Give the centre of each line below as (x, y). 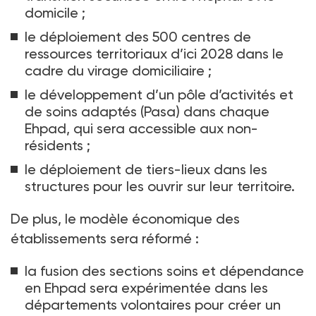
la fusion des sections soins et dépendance (164, 271)
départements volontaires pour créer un (153, 305)
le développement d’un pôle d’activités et (159, 95)
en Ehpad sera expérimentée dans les (146, 288)
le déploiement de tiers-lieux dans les (146, 170)
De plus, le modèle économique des (125, 219)
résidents (54, 146)
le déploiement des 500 (101, 37)
